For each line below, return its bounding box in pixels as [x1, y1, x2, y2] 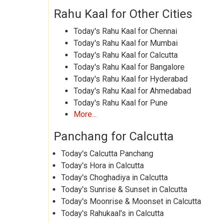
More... [74, 110, 97, 119]
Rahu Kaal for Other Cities [54, 7, 192, 21]
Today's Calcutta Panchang [61, 149, 153, 158]
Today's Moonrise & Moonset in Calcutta [61, 197, 201, 206]
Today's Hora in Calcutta [61, 161, 144, 170]
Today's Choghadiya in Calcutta [61, 173, 168, 182]
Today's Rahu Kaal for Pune [74, 98, 168, 108]
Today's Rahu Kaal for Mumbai [74, 38, 178, 48]
